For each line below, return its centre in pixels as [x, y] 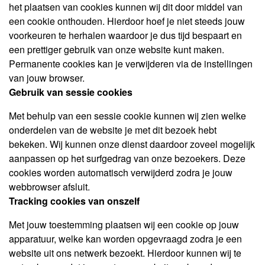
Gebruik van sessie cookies [71, 92]
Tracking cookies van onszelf [74, 201]
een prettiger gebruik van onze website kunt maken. [117, 49]
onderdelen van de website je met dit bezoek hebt [113, 130]
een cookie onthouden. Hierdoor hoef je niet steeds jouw [127, 21]
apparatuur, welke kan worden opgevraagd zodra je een [125, 239]
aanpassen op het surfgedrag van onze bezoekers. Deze [127, 158]
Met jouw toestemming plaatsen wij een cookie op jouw [124, 224]
